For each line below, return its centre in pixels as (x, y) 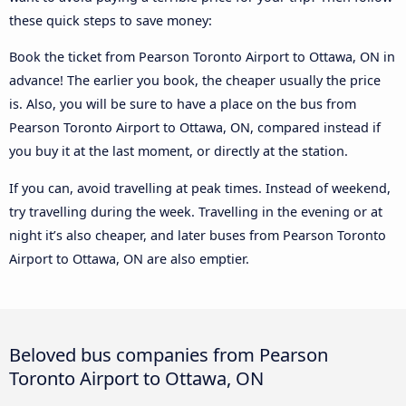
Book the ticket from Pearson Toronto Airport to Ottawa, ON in (202, 57)
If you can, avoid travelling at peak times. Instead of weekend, (200, 188)
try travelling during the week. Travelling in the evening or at (196, 211)
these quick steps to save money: (111, 20)
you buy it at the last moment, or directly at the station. (179, 151)
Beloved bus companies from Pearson (169, 354)
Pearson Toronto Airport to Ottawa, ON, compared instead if (195, 128)
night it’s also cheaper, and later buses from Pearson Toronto (198, 235)
